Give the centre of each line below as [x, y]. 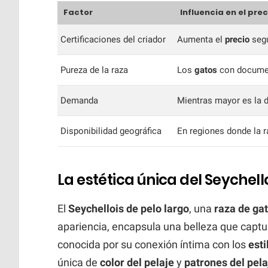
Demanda [79, 100]
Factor [78, 12]
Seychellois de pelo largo [129, 208]
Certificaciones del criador [113, 39]
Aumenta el [201, 39]
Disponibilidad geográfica [111, 131]
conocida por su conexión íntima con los [153, 244]
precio [237, 39]
